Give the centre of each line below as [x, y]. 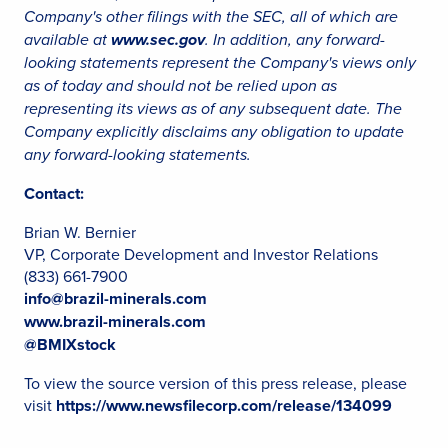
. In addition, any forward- [295, 39]
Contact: [54, 193]
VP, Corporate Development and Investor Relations [201, 254]
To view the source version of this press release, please [215, 383]
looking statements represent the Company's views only [220, 62]
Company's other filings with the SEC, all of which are [211, 16]
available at [67, 39]
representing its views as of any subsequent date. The [213, 108]
